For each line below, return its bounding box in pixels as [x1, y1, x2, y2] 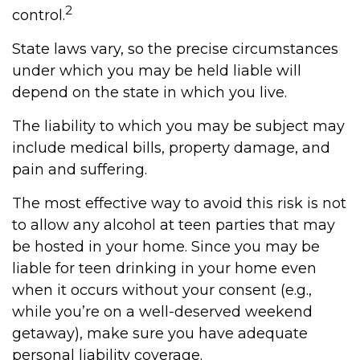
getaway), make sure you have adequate [12, 325, 308, 342]
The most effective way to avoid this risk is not [12, 194, 346, 212]
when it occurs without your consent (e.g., [12, 281, 312, 299]
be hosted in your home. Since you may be [12, 238, 320, 256]
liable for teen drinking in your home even [12, 260, 317, 277]
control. [12, 6, 65, 24]
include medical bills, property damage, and [12, 139, 330, 157]
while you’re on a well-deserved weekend [12, 303, 313, 321]
